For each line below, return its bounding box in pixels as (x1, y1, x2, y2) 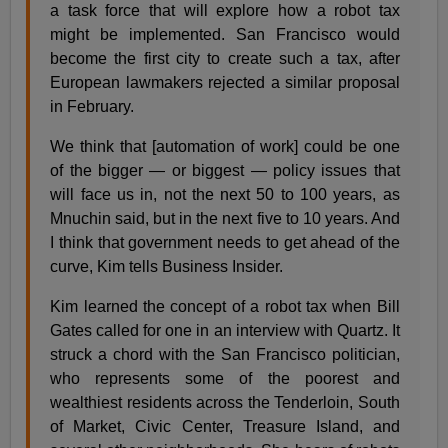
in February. (50, 97, 135, 115)
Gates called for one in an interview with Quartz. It (50, 321, 400, 339)
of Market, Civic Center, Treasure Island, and (50, 417, 400, 435)
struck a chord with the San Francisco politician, (50, 345, 400, 363)
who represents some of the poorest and (50, 369, 400, 387)
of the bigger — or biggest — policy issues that (50, 161, 400, 179)
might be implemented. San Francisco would (50, 25, 400, 43)
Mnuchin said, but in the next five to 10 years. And (50, 209, 400, 227)
